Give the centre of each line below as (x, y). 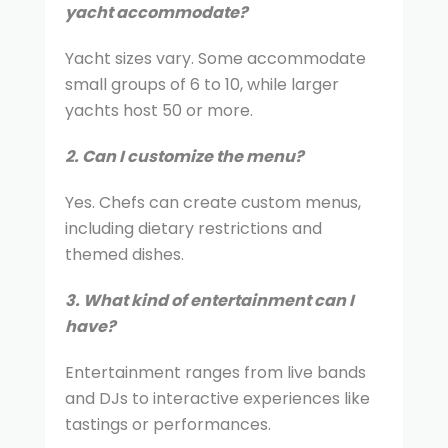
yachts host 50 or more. (159, 110)
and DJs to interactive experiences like (217, 398)
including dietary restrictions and (193, 228)
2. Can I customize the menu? (184, 156)
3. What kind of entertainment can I (209, 300)
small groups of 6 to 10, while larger (202, 84)
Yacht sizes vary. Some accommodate (215, 58)
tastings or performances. (168, 424)
